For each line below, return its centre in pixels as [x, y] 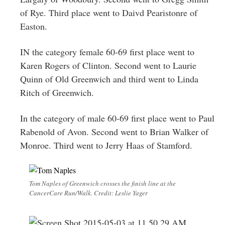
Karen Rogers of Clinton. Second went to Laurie [108, 65]
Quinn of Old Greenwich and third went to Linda [109, 79]
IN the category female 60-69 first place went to [107, 51]
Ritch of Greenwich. [57, 92]
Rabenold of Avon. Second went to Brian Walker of [114, 131]
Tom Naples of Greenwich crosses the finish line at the [102, 183]
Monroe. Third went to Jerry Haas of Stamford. [106, 145]
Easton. [34, 26]
